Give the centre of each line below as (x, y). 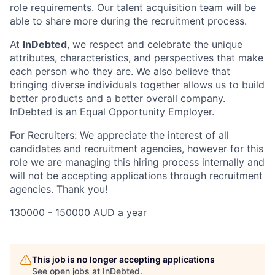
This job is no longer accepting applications (123, 260)
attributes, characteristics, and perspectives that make (137, 58)
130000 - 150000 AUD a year (78, 213)
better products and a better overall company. (118, 99)
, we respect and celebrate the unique (155, 45)
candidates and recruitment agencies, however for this (137, 149)
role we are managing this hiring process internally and (137, 162)
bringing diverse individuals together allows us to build (137, 85)
